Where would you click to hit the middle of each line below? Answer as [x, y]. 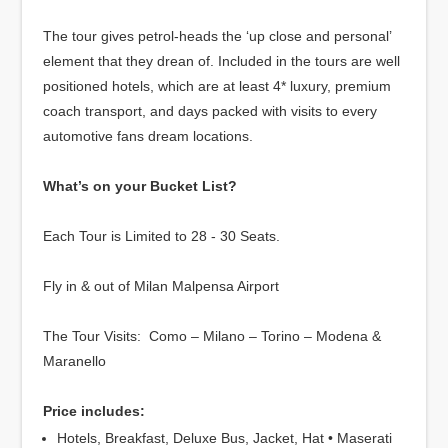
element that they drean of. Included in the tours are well [221, 61]
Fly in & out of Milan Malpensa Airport [160, 286]
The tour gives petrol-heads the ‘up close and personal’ [216, 36]
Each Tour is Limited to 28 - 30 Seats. [161, 236]
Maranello [74, 361]
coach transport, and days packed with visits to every [209, 111]
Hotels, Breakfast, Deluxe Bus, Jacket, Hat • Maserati [224, 438]
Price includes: [93, 411]
